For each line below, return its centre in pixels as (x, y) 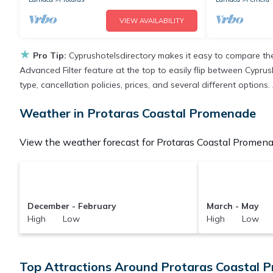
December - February (72, 206)
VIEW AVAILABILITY (151, 21)
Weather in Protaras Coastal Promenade (138, 113)
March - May (233, 206)
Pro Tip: (50, 56)
